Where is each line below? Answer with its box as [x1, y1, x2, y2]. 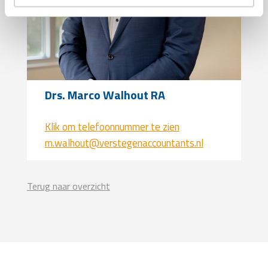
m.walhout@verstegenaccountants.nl [44, 135, 203, 151]
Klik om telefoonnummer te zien [44, 119, 179, 135]
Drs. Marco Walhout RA [44, 86, 165, 104]
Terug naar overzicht [26, 179, 110, 193]
